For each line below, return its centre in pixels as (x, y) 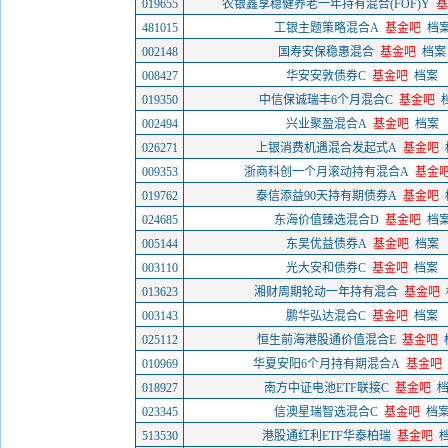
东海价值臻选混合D (326, 220)
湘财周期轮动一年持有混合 (326, 292)
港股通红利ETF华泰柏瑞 (326, 436)
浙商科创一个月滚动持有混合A (326, 172)
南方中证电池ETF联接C (326, 388)
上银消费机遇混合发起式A (326, 148)
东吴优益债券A (326, 244)
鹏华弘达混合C (326, 316)
